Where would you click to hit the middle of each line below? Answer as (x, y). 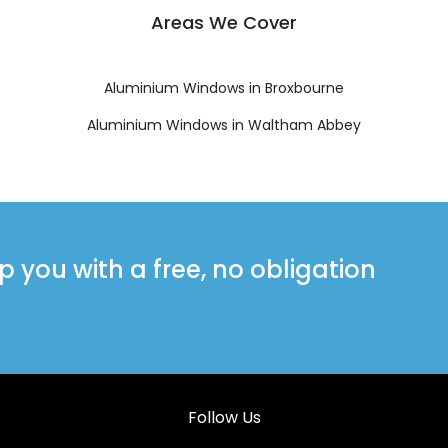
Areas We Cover (224, 22)
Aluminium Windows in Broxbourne (224, 87)
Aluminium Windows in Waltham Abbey (224, 124)
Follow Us (224, 417)
